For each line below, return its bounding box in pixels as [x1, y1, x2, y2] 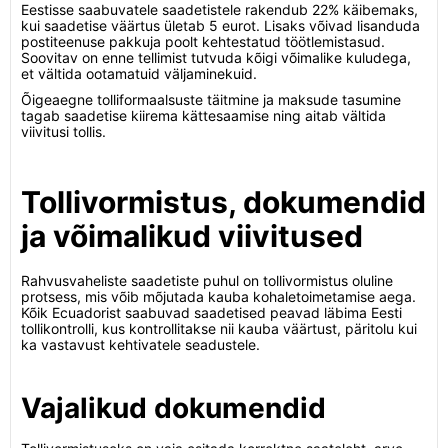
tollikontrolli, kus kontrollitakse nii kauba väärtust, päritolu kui [21, 320, 417, 337]
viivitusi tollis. [21, 123, 106, 140]
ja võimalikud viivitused [21, 218, 363, 254]
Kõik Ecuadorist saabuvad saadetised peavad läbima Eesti [21, 304, 402, 321]
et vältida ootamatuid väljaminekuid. [21, 65, 257, 82]
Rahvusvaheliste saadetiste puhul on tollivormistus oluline [21, 272, 393, 289]
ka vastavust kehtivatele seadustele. [21, 336, 260, 353]
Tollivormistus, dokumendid [21, 184, 426, 220]
